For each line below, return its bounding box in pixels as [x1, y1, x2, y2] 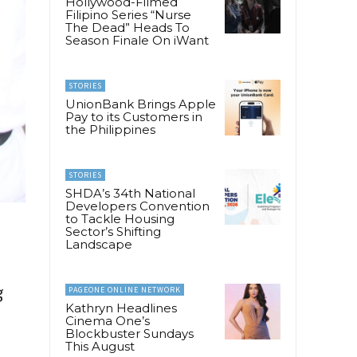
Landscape [65, 236, 132, 252]
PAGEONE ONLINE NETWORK [69, 284, 181, 295]
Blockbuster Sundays [65, 325, 194, 341]
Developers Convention [65, 198, 210, 214]
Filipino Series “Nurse [65, 6, 191, 22]
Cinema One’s [65, 312, 150, 328]
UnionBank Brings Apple [65, 96, 216, 112]
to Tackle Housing [65, 210, 175, 226]
